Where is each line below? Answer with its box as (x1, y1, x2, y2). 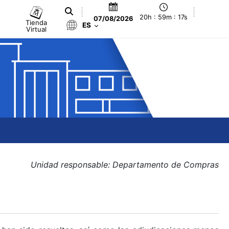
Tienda (26, 18, 48, 27)
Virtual (26, 25, 47, 33)
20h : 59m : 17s (140, 13, 188, 21)
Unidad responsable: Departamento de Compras (31, 159, 219, 170)
